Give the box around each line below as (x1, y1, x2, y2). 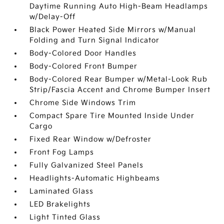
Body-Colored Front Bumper (29, 62, 138, 70)
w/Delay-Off (29, 12, 76, 21)
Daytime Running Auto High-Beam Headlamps (29, 2, 208, 10)
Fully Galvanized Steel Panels (29, 161, 144, 169)
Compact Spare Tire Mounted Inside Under (29, 111, 195, 120)
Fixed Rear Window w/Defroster (29, 135, 152, 143)
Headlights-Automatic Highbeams (29, 174, 160, 182)
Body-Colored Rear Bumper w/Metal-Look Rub (29, 75, 208, 83)
